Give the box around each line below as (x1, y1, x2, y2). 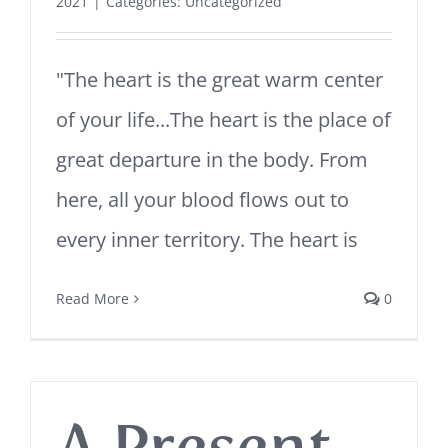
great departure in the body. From (56, 146, 368, 173)
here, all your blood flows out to (56, 186, 349, 213)
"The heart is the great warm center (56, 66, 383, 93)
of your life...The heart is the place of (56, 106, 391, 133)
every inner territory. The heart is (56, 226, 358, 253)
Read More (56, 289, 129, 308)
